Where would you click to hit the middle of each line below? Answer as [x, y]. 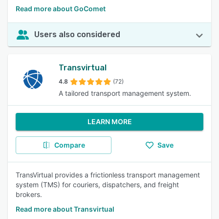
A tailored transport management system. [125, 93]
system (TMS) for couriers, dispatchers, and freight [97, 185]
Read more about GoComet [61, 9]
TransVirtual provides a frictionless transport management [108, 175]
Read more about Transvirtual [65, 209]
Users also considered [77, 34]
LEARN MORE [109, 121]
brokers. [29, 194]
